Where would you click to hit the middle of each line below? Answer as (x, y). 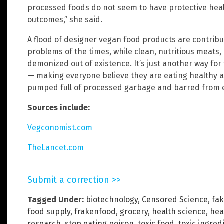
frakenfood (95, 211)
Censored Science (175, 199)
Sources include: (59, 107)
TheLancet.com (56, 147)
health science (179, 211)
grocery (134, 211)
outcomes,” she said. (65, 19)
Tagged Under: (56, 199)
